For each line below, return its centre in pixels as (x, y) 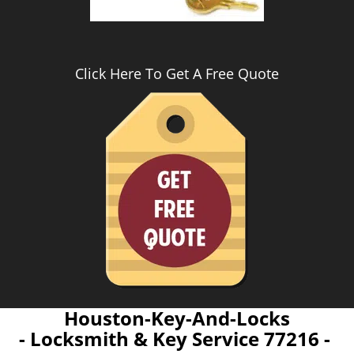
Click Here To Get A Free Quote (177, 73)
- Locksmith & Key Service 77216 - (177, 339)
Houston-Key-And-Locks (177, 318)
